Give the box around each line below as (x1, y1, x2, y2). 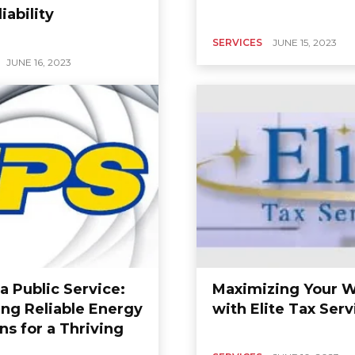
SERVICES (212, 36, 262, 49)
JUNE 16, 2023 (6, 56, 71, 69)
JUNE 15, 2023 (273, 36, 337, 49)
